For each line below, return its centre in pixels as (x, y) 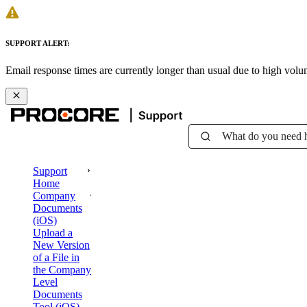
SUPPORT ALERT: (38, 43)
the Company (62, 269)
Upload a (53, 232)
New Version (61, 245)
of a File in (56, 257)
